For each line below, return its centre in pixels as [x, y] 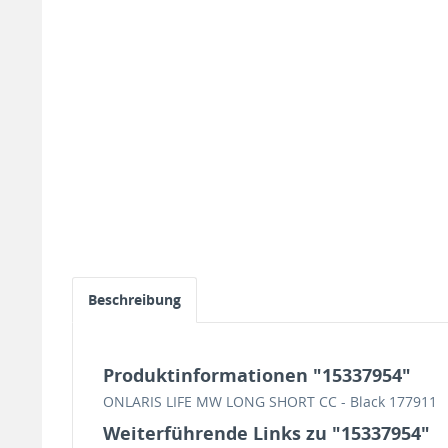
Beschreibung [134, 299]
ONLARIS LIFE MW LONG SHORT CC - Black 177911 [270, 401]
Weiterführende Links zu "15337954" [266, 433]
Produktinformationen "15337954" [257, 375]
